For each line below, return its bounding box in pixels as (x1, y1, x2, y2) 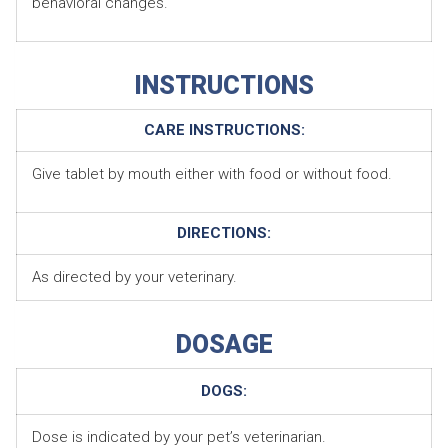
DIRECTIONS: (177, 223, 271, 242)
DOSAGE (175, 329, 273, 359)
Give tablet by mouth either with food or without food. (32, 164, 392, 183)
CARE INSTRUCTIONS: (143, 120, 305, 139)
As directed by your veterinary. (32, 267, 237, 286)
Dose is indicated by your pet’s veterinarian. (32, 427, 326, 446)
